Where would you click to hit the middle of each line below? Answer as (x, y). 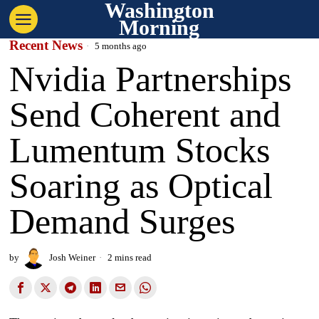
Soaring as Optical (141, 186)
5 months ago (120, 46)
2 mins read (129, 257)
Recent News (46, 45)
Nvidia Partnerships (151, 79)
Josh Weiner (73, 257)
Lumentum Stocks (140, 150)
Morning (159, 27)
